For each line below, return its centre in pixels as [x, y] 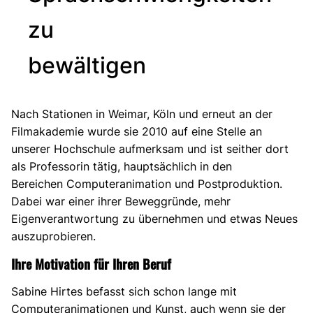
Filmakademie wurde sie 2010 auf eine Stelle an [137, 131]
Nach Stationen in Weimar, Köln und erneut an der [142, 114]
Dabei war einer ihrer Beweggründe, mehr [121, 201]
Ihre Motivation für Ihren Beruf [91, 263]
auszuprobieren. [53, 236]
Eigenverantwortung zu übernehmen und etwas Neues [154, 218]
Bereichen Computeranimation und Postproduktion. [147, 183]
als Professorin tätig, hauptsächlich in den [122, 166]
